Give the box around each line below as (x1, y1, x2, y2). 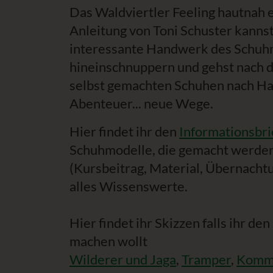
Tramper (182, 251, 231, 268)
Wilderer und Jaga (69, 251, 176, 268)
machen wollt (69, 233, 147, 249)
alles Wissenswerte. (69, 178, 188, 194)
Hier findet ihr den (69, 123, 179, 140)
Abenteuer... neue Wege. (69, 95, 213, 112)
